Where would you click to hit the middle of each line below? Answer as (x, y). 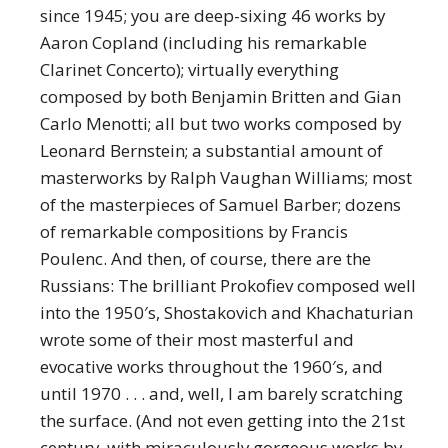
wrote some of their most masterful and (197, 339)
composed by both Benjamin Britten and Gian (220, 96)
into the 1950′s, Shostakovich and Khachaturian (226, 312)
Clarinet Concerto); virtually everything (189, 69)
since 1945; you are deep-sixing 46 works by (212, 15)
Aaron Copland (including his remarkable (203, 42)
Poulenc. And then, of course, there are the (205, 258)
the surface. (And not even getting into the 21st (222, 420)
